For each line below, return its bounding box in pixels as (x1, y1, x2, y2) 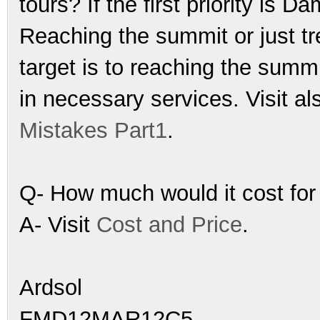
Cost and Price (96, 211, 242, 237)
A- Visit (19, 211, 96, 237)
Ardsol (19, 274, 82, 300)
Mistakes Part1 (19, 117, 167, 143)
